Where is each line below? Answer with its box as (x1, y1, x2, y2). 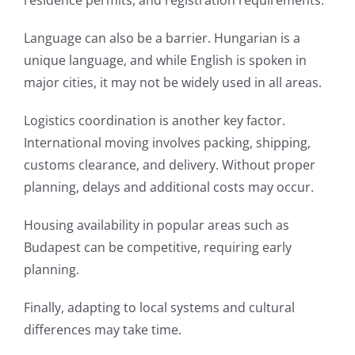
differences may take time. (24, 321, 181, 338)
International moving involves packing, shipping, (24, 134, 311, 151)
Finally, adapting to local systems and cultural (24, 299, 295, 316)
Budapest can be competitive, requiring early (24, 239, 292, 256)
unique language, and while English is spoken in (24, 52, 307, 69)
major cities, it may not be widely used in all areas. (24, 74, 322, 91)
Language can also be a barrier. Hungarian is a (24, 29, 300, 47)
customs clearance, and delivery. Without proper (24, 156, 315, 174)
